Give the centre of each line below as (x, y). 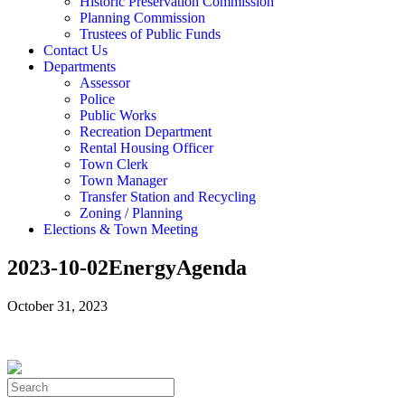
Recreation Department (147, 132)
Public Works (118, 115)
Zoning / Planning (131, 213)
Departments (80, 66)
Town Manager (123, 180)
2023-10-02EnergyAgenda (127, 267)
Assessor (105, 83)
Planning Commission (142, 18)
